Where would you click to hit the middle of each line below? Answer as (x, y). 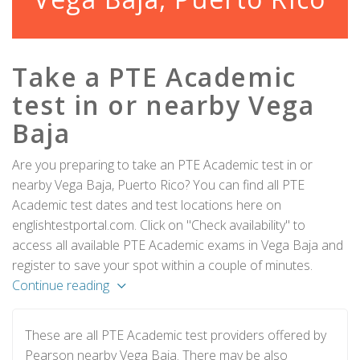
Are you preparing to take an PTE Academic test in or (162, 165)
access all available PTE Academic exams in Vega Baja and (178, 245)
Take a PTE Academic (154, 77)
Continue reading (61, 285)
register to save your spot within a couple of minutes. (162, 265)
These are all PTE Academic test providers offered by (176, 335)
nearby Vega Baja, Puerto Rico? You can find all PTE (158, 185)
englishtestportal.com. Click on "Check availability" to (159, 225)
